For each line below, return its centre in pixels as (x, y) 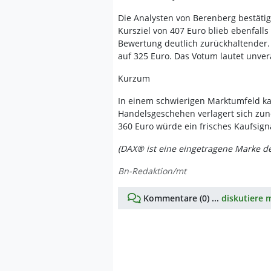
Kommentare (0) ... (181, 198)
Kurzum (134, 79)
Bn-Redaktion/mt (152, 171)
